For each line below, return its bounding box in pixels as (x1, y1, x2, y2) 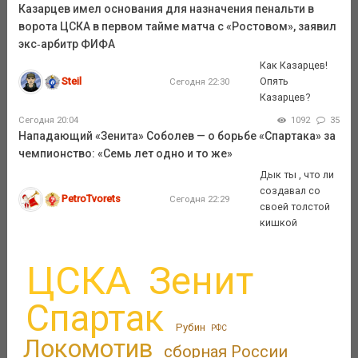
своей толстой (260, 201, 331, 213)
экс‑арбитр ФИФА (18, 38, 115, 51)
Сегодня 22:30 (169, 76, 229, 88)
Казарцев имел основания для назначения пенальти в (18, 2, 314, 16)
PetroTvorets (62, 193, 121, 205)
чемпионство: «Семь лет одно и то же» (18, 147, 233, 161)
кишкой (260, 217, 298, 229)
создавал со (260, 185, 321, 197)
